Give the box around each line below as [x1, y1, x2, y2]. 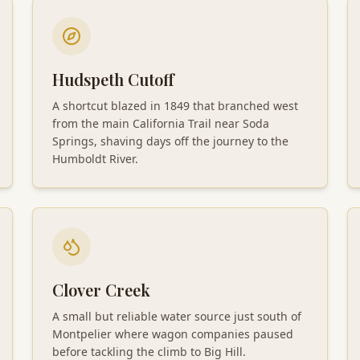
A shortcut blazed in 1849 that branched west [52, 97, 298, 113]
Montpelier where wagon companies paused [52, 325, 293, 342]
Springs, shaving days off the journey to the [52, 133, 288, 149]
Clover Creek [52, 278, 150, 301]
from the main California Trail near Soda [52, 115, 269, 131]
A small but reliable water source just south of [52, 308, 301, 324]
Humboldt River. [52, 150, 138, 166]
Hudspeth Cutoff [52, 67, 174, 90]
